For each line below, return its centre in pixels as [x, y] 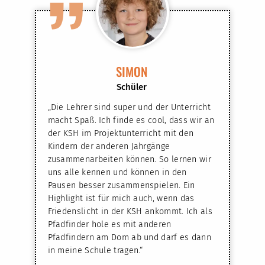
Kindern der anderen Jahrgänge [109, 147]
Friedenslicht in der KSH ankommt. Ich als [130, 212]
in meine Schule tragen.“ [95, 251]
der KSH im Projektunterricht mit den [121, 134]
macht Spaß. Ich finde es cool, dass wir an [131, 121]
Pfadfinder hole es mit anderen [109, 225]
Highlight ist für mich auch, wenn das [121, 199]
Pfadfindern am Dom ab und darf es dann [129, 238]
